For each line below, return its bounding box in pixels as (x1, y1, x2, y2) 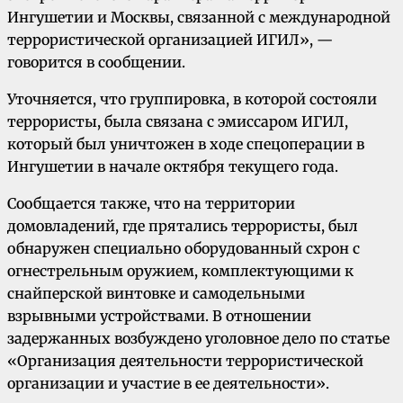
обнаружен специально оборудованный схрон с (7, 239, 360, 258)
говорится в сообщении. (7, 53, 185, 72)
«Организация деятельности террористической (7, 352, 363, 371)
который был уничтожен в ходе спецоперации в (7, 135, 364, 154)
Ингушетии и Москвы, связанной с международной (7, 8, 390, 27)
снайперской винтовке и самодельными (7, 284, 305, 303)
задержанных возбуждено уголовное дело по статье (7, 329, 390, 348)
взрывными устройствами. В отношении (7, 307, 311, 326)
